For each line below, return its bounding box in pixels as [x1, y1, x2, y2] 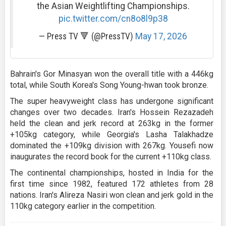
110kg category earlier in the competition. [10, 201, 156, 211]
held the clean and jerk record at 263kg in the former [10, 118, 213, 128]
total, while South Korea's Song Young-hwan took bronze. [10, 80, 208, 90]
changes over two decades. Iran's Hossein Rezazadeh [10, 107, 213, 117]
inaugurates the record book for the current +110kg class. [10, 151, 211, 161]
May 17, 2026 [135, 31, 187, 41]
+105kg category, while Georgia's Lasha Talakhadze [10, 129, 213, 139]
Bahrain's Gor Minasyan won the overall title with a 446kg [10, 69, 213, 79]
